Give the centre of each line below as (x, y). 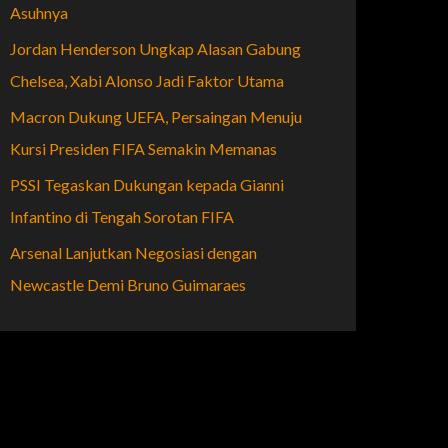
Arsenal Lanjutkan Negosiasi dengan (133, 252)
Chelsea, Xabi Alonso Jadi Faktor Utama (147, 80)
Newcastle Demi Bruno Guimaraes (128, 284)
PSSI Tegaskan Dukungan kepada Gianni (147, 184)
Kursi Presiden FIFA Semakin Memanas (143, 148)
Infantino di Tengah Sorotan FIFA (122, 216)
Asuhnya (39, 12)
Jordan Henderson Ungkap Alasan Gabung (155, 48)
